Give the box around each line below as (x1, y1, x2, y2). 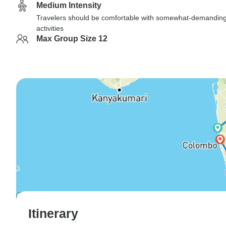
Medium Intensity (36, 1, 101, 10)
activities (36, 24, 64, 32)
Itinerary (28, 206, 78, 220)
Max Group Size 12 (36, 34, 107, 43)
